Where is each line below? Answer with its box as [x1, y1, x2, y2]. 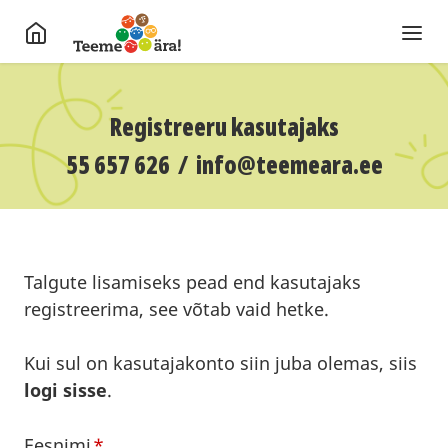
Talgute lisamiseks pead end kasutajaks [24, 270, 361, 294]
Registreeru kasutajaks [109, 110, 339, 143]
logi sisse [24, 378, 107, 402]
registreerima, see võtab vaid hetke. [24, 297, 329, 321]
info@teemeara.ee [195, 148, 383, 181]
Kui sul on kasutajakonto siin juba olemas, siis [24, 351, 417, 375]
